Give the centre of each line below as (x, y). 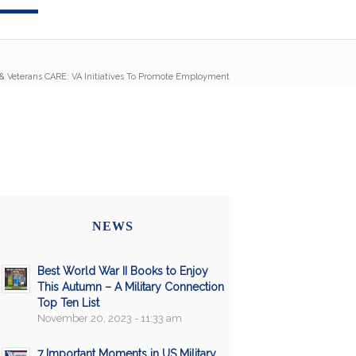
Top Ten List (68, 302)
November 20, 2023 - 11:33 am (109, 318)
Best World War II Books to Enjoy (122, 271)
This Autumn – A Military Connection (130, 286)
